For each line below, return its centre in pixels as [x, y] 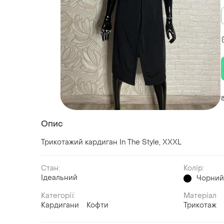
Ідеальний [59, 178]
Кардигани [60, 205]
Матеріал [200, 196]
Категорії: [58, 196]
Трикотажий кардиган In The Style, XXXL [111, 142]
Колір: [194, 168]
